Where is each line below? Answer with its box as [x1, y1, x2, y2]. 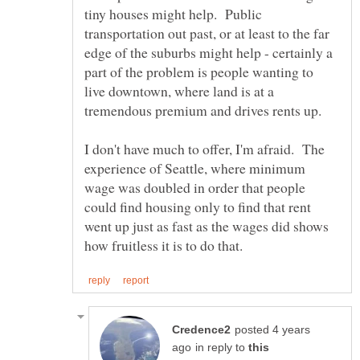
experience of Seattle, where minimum [84, 157, 305, 178]
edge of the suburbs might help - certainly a [84, 42, 333, 62]
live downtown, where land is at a [84, 80, 274, 100]
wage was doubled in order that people [84, 177, 305, 197]
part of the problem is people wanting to [84, 61, 313, 81]
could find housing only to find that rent [84, 196, 311, 216]
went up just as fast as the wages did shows [84, 215, 329, 235]
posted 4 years [235, 323, 310, 336]
